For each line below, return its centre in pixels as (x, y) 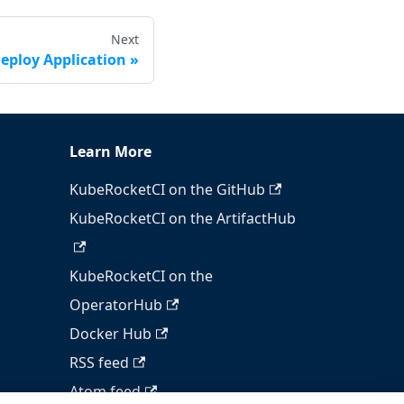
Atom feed (105, 392)
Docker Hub (110, 334)
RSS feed (99, 363)
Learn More (110, 152)
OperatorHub (116, 305)
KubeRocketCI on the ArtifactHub (183, 219)
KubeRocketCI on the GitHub (167, 190)
